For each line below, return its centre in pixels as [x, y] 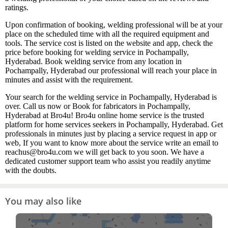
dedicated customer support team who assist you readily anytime [108, 161]
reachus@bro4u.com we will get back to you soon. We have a [105, 152]
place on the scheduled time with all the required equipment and [107, 34]
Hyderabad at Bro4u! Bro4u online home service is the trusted [105, 116]
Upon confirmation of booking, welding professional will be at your [114, 25]
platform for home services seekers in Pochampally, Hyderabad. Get [114, 125]
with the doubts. [31, 170]
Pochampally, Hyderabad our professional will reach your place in [111, 71]
